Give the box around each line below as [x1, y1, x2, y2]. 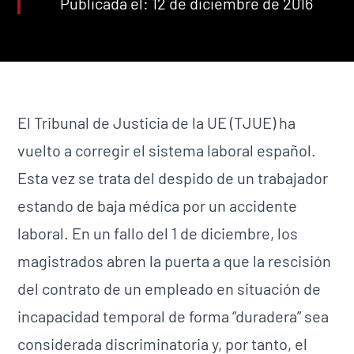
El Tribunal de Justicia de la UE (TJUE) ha [17, 113, 296, 132]
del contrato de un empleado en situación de [17, 279, 322, 298]
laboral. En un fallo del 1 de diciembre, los [17, 224, 299, 243]
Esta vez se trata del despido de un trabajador [17, 168, 329, 187]
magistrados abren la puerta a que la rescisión [17, 251, 332, 270]
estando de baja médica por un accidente [17, 196, 298, 215]
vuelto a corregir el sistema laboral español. [17, 141, 317, 160]
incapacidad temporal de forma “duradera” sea [17, 307, 330, 326]
